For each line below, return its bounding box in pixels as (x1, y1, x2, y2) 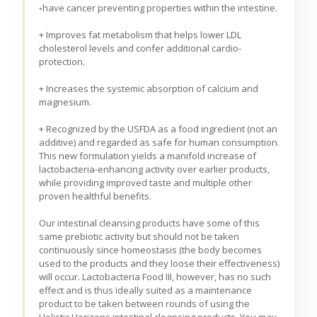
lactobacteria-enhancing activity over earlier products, (39, 163, 270, 176)
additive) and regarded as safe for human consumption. (39, 136, 280, 149)
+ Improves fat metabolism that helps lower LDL (39, 28, 242, 42)
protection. (39, 55, 86, 69)
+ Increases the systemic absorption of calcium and (39, 82, 259, 96)
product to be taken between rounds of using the (39, 297, 250, 311)
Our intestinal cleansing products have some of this (39, 217, 260, 230)
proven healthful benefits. (39, 190, 152, 203)
